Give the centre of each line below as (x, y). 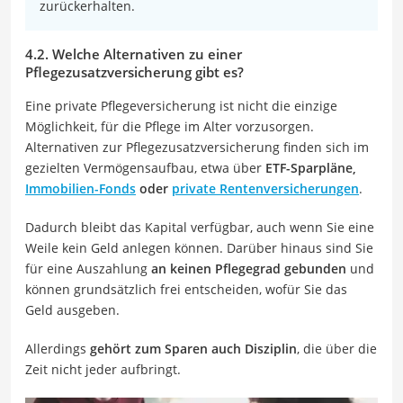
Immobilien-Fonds (81, 189)
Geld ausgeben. (72, 310)
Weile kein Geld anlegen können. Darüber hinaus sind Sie (199, 248)
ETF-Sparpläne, (311, 168)
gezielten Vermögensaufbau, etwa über (145, 168)
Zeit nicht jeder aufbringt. (103, 370)
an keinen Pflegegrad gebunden (249, 269)
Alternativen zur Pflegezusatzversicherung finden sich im (197, 148)
